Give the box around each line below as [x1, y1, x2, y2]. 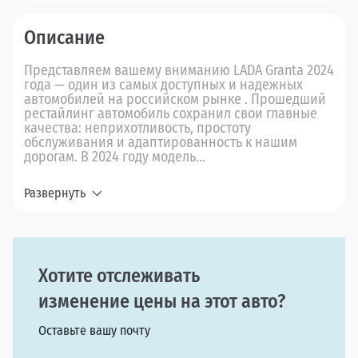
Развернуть [24, 185, 86, 201]
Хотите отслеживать [38, 265, 200, 288]
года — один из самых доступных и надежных [24, 76, 303, 94]
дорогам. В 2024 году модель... [24, 148, 205, 166]
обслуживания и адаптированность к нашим [24, 133, 297, 152]
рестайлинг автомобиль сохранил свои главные [24, 105, 317, 123]
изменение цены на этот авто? [38, 290, 285, 313]
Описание [24, 26, 105, 50]
